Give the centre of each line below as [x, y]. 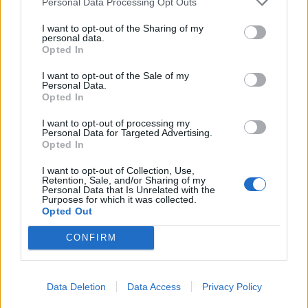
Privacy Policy [232, 286]
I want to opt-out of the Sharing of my [123, 28]
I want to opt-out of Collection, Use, [118, 170]
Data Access [154, 286]
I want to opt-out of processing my [116, 123]
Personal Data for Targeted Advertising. [127, 132]
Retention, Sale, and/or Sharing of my [124, 180]
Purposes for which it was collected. [119, 199]
